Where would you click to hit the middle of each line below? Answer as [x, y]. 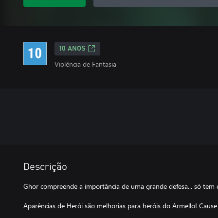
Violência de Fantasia [85, 64]
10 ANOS [73, 49]
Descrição [45, 167]
